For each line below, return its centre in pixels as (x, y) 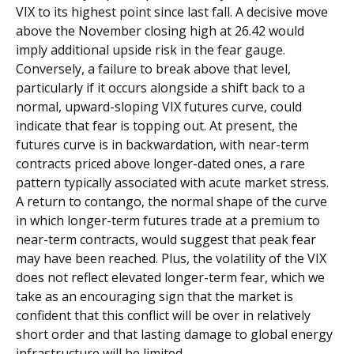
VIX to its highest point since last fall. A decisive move (172, 12)
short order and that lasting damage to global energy (174, 335)
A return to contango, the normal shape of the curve (171, 202)
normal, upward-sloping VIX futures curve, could (159, 107)
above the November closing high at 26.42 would (160, 31)
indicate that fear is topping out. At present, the (157, 126)
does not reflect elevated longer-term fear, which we (170, 278)
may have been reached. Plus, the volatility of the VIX (171, 259)
